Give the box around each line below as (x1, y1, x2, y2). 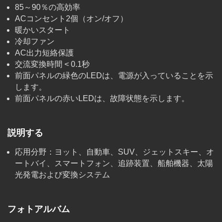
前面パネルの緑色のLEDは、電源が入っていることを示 (15, 71, 213, 80)
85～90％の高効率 (15, 2, 80, 11)
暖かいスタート (15, 25, 70, 34)
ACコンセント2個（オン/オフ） (15, 14, 128, 23)
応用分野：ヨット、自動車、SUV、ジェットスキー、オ (15, 147, 214, 156)
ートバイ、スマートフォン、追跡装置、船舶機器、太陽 (15, 159, 213, 167)
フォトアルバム (7, 202, 70, 215)
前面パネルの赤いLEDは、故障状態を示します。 (15, 94, 189, 103)
